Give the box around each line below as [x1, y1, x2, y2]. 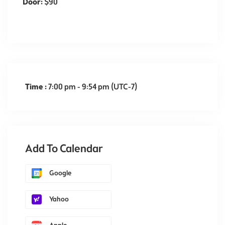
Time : [25, 82, 48, 91]
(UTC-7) [111, 82, 137, 91]
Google [49, 168, 71, 177]
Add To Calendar [25, 142, 103, 155]
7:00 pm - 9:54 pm [48, 82, 111, 91]
